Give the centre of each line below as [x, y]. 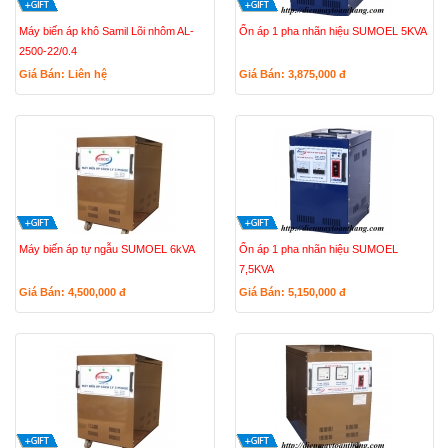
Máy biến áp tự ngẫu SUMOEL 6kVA [107, 249]
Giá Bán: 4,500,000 [69, 292]
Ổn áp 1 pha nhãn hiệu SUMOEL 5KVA [332, 31]
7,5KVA [256, 269]
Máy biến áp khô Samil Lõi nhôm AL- [106, 31]
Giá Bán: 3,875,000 [288, 74]
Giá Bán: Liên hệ [63, 74]
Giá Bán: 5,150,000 [288, 292]
